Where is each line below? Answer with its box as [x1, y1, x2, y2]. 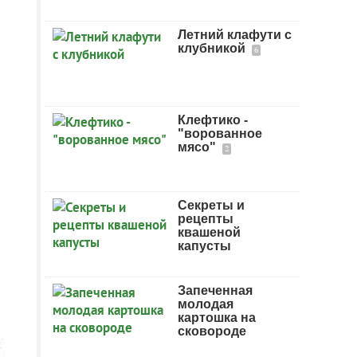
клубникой [178, 41, 249, 55]
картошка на [178, 311, 256, 324]
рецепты [178, 212, 233, 226]
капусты [178, 239, 231, 253]
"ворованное [178, 127, 262, 140]
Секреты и [178, 198, 245, 212]
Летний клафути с [178, 28, 292, 41]
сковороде [178, 324, 246, 338]
